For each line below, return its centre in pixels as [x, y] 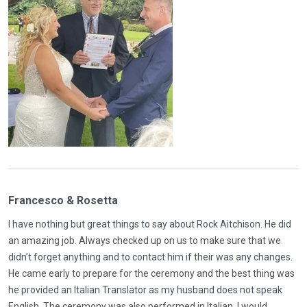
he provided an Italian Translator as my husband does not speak [145, 290]
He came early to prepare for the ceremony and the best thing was [151, 273]
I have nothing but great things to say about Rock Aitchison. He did [150, 224]
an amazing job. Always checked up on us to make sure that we [145, 241]
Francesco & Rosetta [63, 200]
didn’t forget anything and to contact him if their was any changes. [150, 257]
